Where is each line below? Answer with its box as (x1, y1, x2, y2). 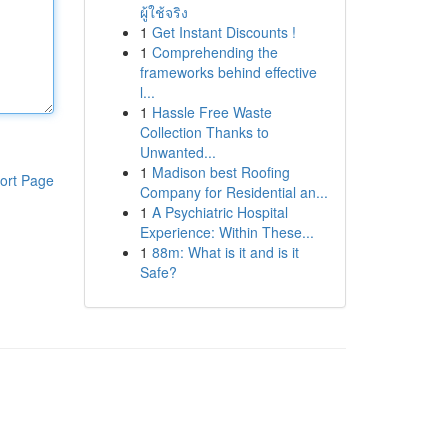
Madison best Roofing (151, 162, 290, 182)
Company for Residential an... (139, 182, 328, 202)
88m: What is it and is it (151, 242, 299, 262)
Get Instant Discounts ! (151, 22, 296, 42)
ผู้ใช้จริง (139, 2, 188, 22)
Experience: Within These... (139, 222, 314, 242)
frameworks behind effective (139, 62, 317, 82)
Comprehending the (151, 42, 278, 62)
